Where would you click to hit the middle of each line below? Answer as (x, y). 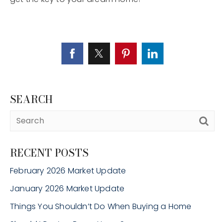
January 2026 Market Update (67, 189)
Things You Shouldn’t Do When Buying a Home (101, 207)
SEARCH (31, 100)
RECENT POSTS (49, 153)
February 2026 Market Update (68, 171)
